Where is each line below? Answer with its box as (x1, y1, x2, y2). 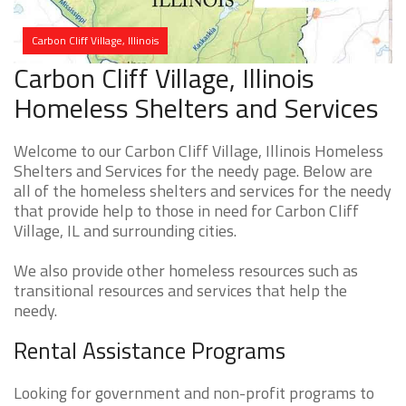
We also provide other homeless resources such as (14, 258, 358, 284)
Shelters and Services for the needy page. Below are (14, 159, 372, 184)
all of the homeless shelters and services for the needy (14, 179, 391, 204)
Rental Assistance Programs (14, 333, 285, 369)
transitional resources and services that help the (14, 278, 347, 304)
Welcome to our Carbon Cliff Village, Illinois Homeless (14, 139, 383, 164)
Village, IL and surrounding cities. (14, 218, 237, 244)
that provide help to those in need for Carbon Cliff (14, 198, 359, 224)
